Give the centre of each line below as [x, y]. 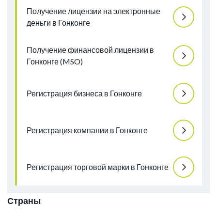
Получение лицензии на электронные [93, 11]
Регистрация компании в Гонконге [87, 130]
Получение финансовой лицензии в [90, 50]
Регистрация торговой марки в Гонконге [98, 167]
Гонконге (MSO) [55, 62]
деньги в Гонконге [58, 23]
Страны [24, 201]
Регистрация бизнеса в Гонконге [84, 93]
